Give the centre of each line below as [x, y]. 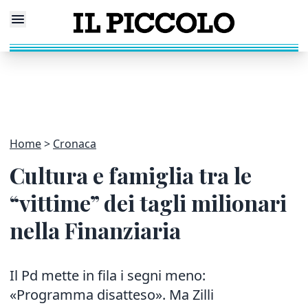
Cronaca [75, 144]
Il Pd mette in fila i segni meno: [108, 275]
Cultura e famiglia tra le [131, 175]
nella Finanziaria [95, 230]
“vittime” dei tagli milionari [148, 202]
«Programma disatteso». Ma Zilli [112, 295]
